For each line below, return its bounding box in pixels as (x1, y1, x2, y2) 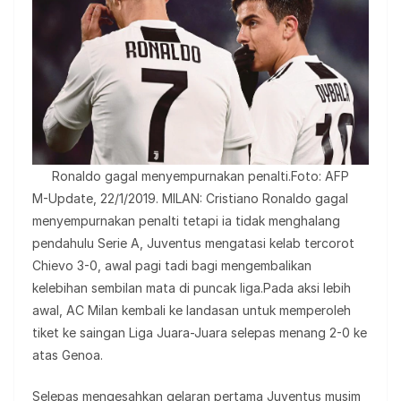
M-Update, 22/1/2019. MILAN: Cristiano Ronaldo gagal (32, 191, 348, 207)
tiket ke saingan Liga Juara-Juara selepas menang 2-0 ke (32, 325, 367, 341)
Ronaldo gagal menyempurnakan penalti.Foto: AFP (52, 168, 349, 184)
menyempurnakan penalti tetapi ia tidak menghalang (32, 213, 340, 229)
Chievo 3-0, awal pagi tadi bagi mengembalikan (32, 258, 311, 274)
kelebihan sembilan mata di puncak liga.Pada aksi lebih (32, 280, 351, 296)
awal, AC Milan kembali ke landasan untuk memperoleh (32, 303, 351, 319)
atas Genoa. (32, 347, 103, 363)
